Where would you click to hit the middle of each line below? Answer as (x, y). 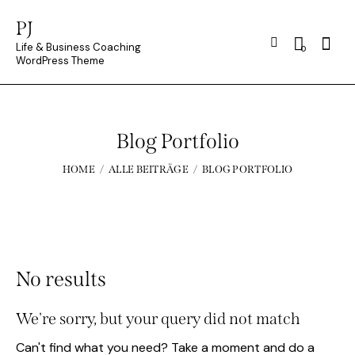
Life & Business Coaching (78, 47)
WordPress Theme (60, 60)
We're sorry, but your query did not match (158, 318)
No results (61, 279)
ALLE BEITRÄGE (149, 169)
